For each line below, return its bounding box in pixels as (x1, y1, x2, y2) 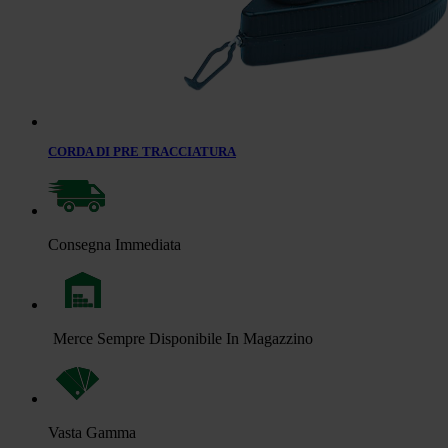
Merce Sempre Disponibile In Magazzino (53, 329, 313, 347)
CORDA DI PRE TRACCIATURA (48, 143, 236, 159)
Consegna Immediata (48, 235, 181, 253)
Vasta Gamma (48, 423, 136, 441)
